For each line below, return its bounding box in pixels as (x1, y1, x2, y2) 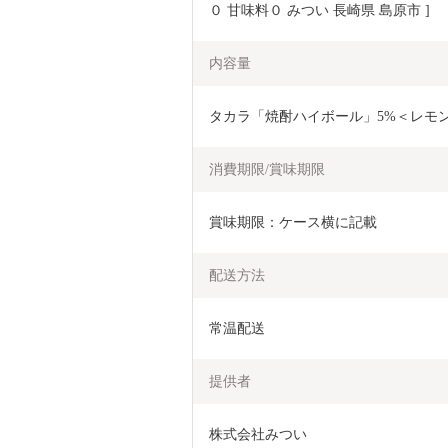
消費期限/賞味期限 (209, 161, 325, 177)
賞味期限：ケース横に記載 (209, 214, 377, 230)
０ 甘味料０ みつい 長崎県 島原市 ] (209, 2, 430, 18)
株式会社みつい (209, 426, 307, 442)
